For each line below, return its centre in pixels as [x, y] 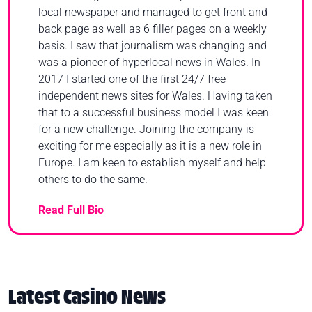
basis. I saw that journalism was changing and [153, 45]
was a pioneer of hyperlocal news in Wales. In [149, 62]
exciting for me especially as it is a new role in [150, 146]
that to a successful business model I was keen [154, 112]
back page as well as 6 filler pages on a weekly [153, 29]
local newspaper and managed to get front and [153, 12]
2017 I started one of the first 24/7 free [132, 79]
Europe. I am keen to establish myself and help [152, 162]
